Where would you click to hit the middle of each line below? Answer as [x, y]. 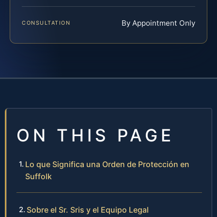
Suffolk [39, 176]
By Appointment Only [158, 23]
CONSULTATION [46, 23]
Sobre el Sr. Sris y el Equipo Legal [88, 209]
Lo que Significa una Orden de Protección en [107, 164]
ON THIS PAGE [95, 135]
